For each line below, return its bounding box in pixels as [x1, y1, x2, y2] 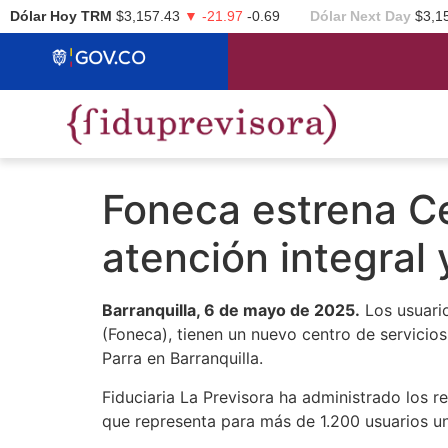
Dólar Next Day [310, 8, 411, 24]
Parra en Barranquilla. [102, 348, 263, 369]
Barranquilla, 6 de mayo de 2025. [102, 300, 360, 321]
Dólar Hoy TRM [10, 8, 112, 24]
